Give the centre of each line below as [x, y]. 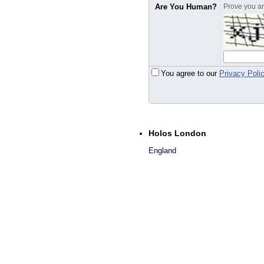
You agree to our [190, 73]
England [162, 151]
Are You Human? [186, 7]
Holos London [177, 133]
